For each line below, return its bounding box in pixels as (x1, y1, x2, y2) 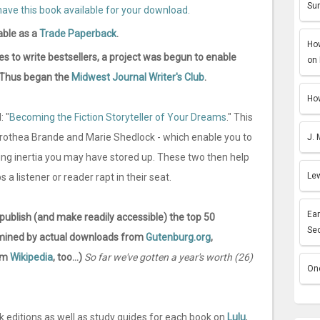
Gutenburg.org (146, 231, 211, 243)
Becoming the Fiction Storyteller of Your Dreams (9, 111, 226, 123)
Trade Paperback (39, 28, 116, 40)
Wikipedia (10, 251, 53, 263)
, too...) (53, 251, 82, 263)
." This (226, 111, 253, 123)
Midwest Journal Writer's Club (71, 71, 204, 83)
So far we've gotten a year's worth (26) (82, 251, 253, 263)
